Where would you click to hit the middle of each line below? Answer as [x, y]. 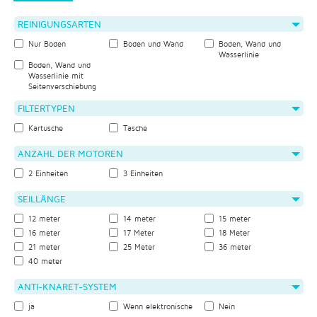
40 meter [45, 261]
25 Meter [139, 247]
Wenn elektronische [158, 306]
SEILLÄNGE [41, 199]
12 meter [44, 219]
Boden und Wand [154, 44]
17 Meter [139, 233]
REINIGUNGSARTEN [59, 24]
